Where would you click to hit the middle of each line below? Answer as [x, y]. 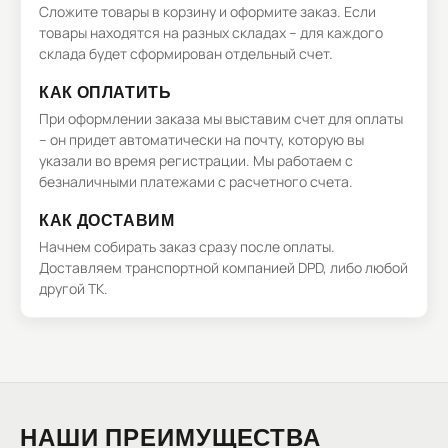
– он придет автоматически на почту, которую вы [201, 139]
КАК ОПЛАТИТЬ [105, 91]
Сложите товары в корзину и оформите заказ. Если [207, 11]
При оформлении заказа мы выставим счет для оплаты [221, 118]
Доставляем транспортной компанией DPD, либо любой [223, 267]
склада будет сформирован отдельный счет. [186, 53]
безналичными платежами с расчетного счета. [196, 181]
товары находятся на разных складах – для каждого [211, 32]
